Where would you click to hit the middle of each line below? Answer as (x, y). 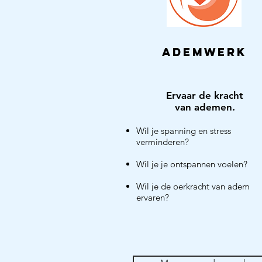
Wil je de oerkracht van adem (193, 186)
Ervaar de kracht (205, 95)
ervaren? (153, 197)
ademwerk (204, 52)
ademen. (213, 107)
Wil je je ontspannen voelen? (192, 164)
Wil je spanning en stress (184, 131)
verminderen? (163, 142)
